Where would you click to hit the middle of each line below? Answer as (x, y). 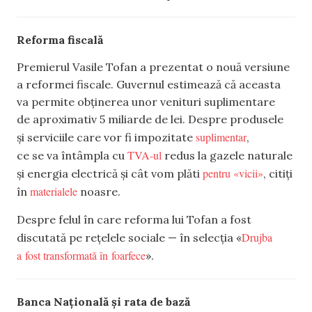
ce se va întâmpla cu (72, 156)
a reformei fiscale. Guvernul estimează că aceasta (149, 85)
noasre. (99, 192)
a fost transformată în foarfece (81, 255)
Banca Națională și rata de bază (103, 301)
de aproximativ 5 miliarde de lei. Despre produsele (150, 119)
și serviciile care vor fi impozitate (106, 138)
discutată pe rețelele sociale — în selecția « (129, 237)
